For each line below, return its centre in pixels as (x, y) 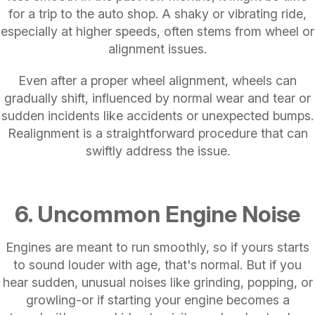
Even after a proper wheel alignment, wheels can (157, 80)
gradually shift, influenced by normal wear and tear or (157, 98)
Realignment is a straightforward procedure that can (157, 133)
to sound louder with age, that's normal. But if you (157, 264)
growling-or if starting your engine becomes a (157, 300)
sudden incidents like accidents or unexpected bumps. (157, 115)
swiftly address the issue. (157, 150)
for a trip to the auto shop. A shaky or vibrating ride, (157, 13)
